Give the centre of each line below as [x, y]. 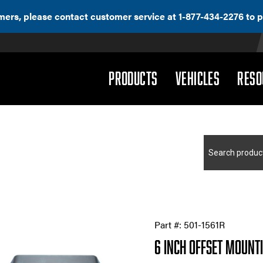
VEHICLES [198, 78]
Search [220, 141]
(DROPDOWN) [189, 77]
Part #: [169, 225]
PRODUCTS [133, 78]
